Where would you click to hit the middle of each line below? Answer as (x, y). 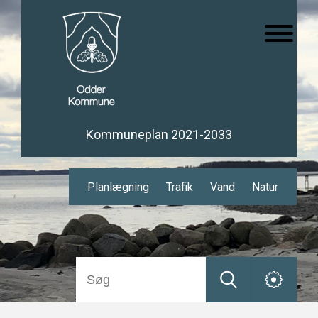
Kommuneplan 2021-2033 (159, 135)
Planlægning (118, 187)
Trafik (180, 187)
